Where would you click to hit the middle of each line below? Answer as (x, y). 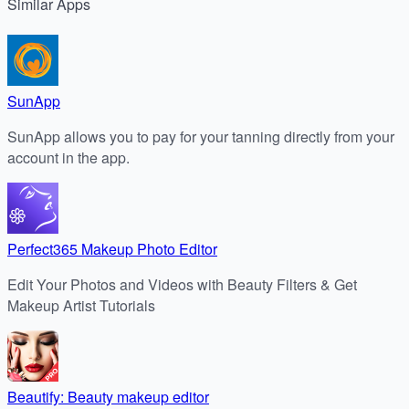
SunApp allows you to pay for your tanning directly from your (201, 136)
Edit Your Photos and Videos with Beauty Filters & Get (182, 284)
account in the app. (68, 157)
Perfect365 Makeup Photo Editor (112, 248)
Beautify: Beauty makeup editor (108, 396)
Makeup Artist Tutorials (81, 305)
